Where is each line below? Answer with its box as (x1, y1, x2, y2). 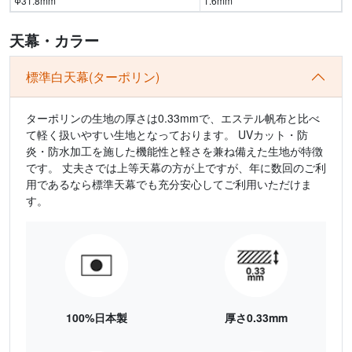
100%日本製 (65, 309, 127, 325)
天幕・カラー (9, 28, 99, 51)
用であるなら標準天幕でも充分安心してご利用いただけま (26, 175, 312, 192)
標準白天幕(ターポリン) (26, 68, 159, 86)
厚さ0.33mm (224, 309, 288, 325)
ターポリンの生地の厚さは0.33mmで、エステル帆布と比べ (26, 109, 320, 126)
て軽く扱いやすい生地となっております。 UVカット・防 (26, 126, 308, 142)
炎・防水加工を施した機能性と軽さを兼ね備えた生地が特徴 (26, 142, 323, 159)
